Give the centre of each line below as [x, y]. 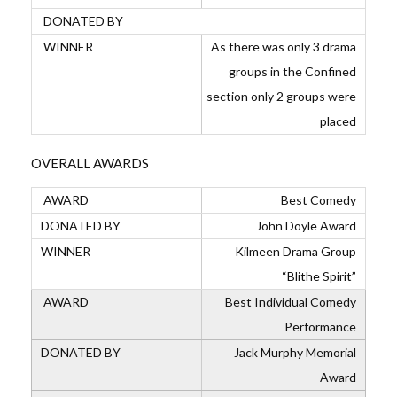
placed [338, 121]
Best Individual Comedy [289, 302]
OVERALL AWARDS [90, 163]
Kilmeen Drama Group [296, 251]
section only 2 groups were [281, 96]
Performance [320, 327]
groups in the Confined [292, 71]
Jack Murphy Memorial [295, 352]
